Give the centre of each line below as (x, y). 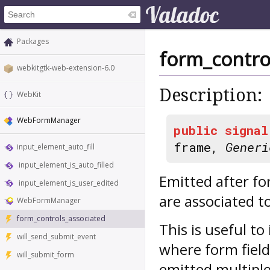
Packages (33, 41)
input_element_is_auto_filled (65, 165)
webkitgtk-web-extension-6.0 (66, 67)
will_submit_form (46, 254)
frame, (199, 147)
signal (246, 130)
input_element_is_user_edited (68, 183)
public (196, 130)
